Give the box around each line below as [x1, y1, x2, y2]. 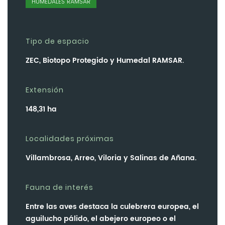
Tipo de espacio [26, 36, 89, 47]
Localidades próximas [26, 134, 114, 144]
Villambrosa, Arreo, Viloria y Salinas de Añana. [26, 152, 196, 164]
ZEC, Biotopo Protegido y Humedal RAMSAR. [26, 55, 184, 67]
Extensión [26, 85, 64, 95]
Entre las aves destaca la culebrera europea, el [26, 201, 199, 213]
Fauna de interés [26, 182, 93, 193]
